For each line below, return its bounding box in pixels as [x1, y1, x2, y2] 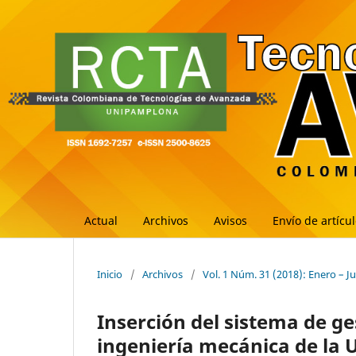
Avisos [214, 212, 247, 228]
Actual [84, 212, 118, 228]
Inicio [97, 266, 122, 281]
